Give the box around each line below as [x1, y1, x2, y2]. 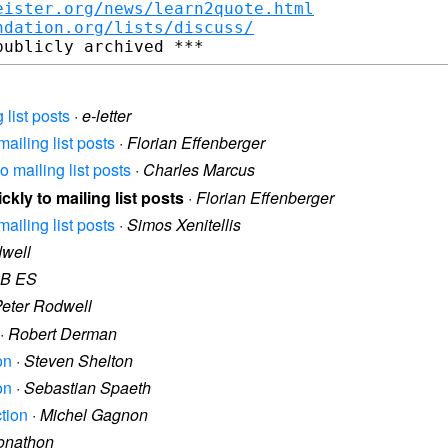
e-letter [82, 104, 131, 128]
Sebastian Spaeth [24, 375, 151, 399]
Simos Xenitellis [127, 212, 241, 236]
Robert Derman [8, 321, 117, 345]
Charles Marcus [143, 158, 255, 182]
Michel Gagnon [40, 403, 148, 427]
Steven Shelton [24, 348, 133, 372]
